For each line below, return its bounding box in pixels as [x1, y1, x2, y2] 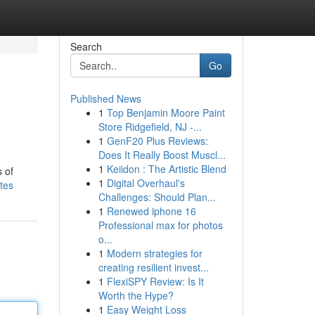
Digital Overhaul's [106, 176, 185, 190]
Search [70, 39, 102, 53]
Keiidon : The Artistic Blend [106, 162, 226, 176]
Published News [70, 91, 141, 105]
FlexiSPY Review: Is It [106, 274, 204, 288]
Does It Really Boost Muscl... [98, 148, 226, 162]
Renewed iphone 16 [106, 204, 196, 218]
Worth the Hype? [98, 288, 174, 302]
